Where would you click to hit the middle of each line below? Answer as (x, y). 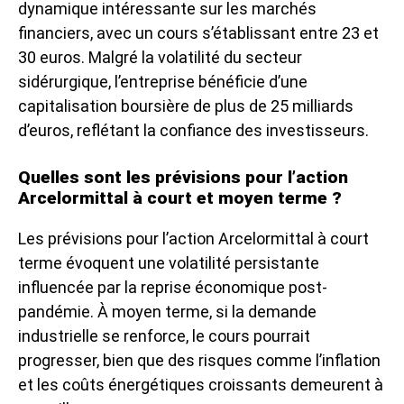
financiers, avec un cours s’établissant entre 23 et (198, 32)
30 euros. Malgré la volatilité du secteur (160, 57)
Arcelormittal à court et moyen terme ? (180, 197)
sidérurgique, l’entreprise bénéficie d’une (163, 81)
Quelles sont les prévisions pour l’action (183, 177)
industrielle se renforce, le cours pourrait (164, 335)
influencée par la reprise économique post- (173, 287)
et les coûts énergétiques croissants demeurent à (201, 384)
